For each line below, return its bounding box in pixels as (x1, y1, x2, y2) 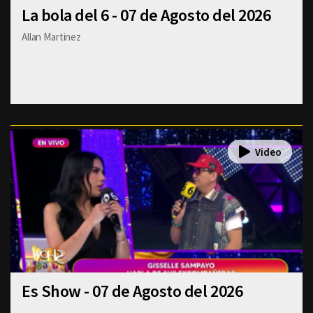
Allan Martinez (22, 30, 81, 44)
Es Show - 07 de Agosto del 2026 (22, 279, 243, 302)
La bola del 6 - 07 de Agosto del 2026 (22, 4, 271, 27)
